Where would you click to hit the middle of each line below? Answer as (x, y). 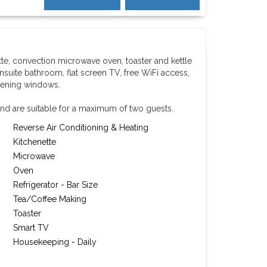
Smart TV (31, 228)
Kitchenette (35, 142)
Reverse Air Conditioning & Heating (81, 128)
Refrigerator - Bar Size (56, 185)
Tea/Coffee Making (50, 199)
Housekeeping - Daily (55, 242)
